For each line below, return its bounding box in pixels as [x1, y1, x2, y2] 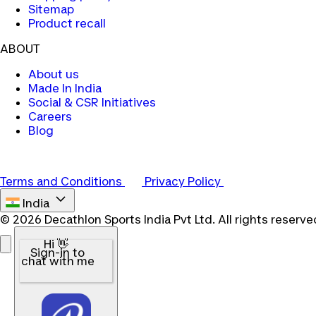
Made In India [28, 81, 102, 96]
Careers [28, 109, 72, 124]
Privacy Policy [145, 174, 224, 189]
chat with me [20, 254, 95, 269]
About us [28, 67, 79, 82]
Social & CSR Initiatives [28, 95, 156, 110]
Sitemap [28, 2, 74, 17]
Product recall [28, 16, 106, 31]
